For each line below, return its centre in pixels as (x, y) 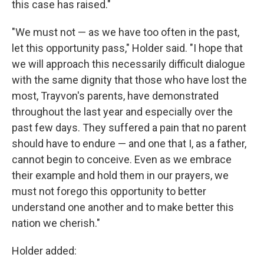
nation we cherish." (56, 223)
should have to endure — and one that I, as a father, (129, 143)
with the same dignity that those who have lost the (129, 80)
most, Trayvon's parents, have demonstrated (115, 96)
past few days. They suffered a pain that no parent (129, 128)
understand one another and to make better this (123, 207)
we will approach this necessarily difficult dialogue (128, 64)
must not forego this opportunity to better (109, 191)
